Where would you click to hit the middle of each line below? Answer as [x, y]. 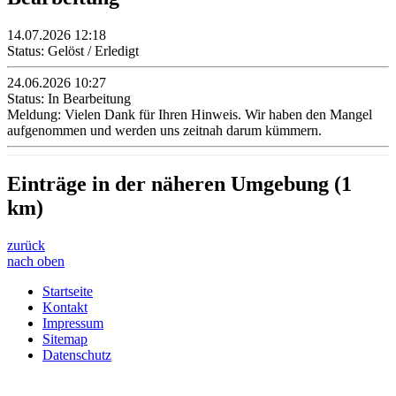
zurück [26, 246]
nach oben [36, 262]
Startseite [68, 292]
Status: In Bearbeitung [69, 98]
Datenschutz [77, 355]
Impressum [73, 324]
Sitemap [65, 339]
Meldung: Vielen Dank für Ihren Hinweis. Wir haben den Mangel [190, 114]
